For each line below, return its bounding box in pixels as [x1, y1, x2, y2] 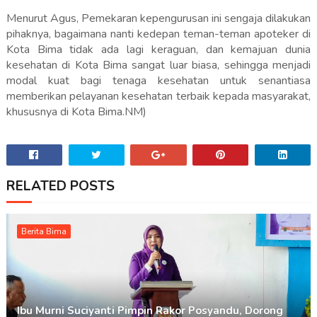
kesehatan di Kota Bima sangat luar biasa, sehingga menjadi [6, 57, 311, 74]
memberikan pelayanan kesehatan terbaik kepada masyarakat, [6, 88, 311, 105]
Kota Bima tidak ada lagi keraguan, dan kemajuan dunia [6, 42, 311, 58]
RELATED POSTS [6, 177, 115, 196]
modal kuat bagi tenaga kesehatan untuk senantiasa [6, 73, 311, 89]
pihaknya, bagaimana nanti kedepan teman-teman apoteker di [6, 26, 311, 42]
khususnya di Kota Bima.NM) [6, 104, 146, 120]
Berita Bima [21, 226, 67, 238]
